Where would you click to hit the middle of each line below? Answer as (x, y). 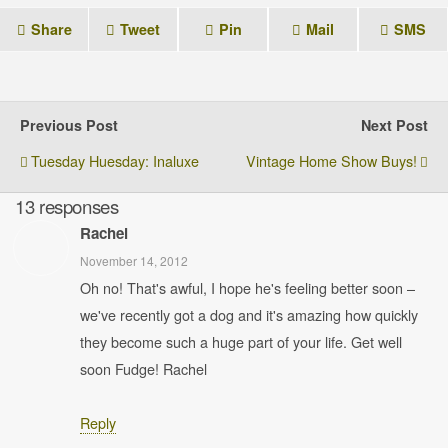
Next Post (394, 125)
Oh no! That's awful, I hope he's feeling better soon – (247, 287)
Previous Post (69, 125)
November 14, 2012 (134, 260)
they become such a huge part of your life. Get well (241, 341)
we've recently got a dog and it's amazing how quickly (249, 314)
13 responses (67, 206)
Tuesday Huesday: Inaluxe (115, 160)
